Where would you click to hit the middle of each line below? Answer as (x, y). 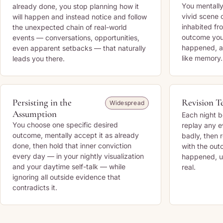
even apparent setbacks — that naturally (79, 48)
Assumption (35, 114)
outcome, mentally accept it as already (76, 135)
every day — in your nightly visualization (78, 156)
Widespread (127, 103)
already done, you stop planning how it (76, 6)
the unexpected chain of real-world (70, 27)
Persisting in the (42, 102)
